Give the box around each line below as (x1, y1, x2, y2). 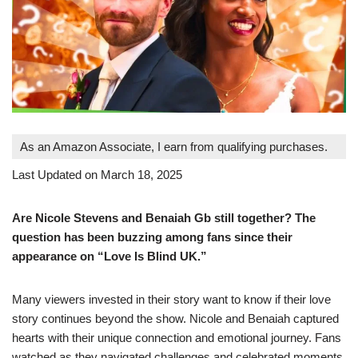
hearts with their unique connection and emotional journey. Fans (12, 330, 341, 344)
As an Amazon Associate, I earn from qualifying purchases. (20, 139, 328, 153)
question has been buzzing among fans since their (12, 229, 292, 244)
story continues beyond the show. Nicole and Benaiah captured (12, 311, 339, 325)
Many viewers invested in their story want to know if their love (12, 292, 331, 306)
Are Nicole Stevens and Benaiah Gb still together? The (12, 210, 316, 225)
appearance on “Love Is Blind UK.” (12, 249, 207, 263)
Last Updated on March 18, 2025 (12, 167, 182, 181)
